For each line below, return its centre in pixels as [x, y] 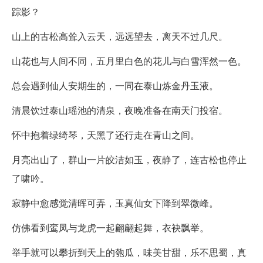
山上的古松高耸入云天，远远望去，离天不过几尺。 [120, 36]
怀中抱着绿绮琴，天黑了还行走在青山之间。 [106, 134]
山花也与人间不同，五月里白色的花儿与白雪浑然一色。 [129, 60]
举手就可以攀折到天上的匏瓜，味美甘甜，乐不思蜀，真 [129, 252]
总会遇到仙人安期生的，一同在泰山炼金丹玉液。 [115, 85]
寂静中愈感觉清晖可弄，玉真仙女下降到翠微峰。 [115, 203]
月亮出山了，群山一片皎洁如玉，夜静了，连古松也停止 [129, 159]
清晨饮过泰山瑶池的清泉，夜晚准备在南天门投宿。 [120, 110]
